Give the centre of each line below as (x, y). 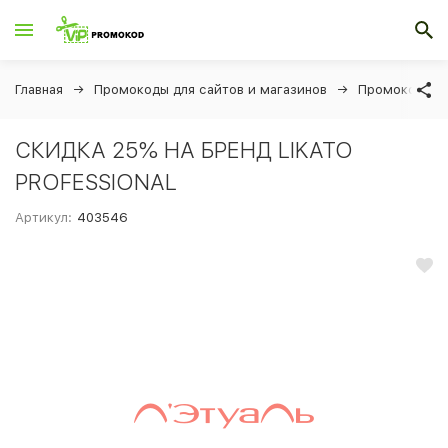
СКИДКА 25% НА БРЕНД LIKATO (184, 150)
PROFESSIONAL (96, 182)
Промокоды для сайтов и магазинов (210, 89)
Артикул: (43, 217)
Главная (39, 89)
